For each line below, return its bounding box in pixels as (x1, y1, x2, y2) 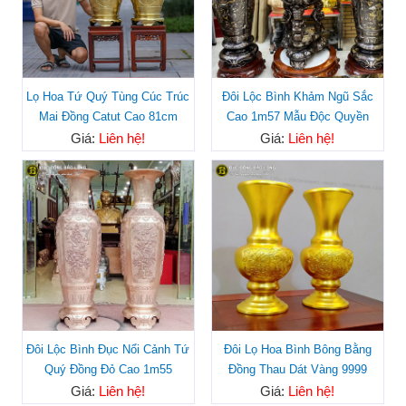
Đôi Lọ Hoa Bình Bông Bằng (223, 343, 372, 357)
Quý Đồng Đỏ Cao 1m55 (43, 362, 172, 377)
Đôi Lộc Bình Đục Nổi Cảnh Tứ (26, 343, 190, 357)
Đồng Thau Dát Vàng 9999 (227, 362, 367, 377)
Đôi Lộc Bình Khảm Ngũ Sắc (221, 90, 373, 104)
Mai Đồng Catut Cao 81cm (38, 110, 178, 124)
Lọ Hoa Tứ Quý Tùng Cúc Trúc (26, 90, 190, 104)
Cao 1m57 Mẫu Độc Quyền (226, 110, 369, 124)
